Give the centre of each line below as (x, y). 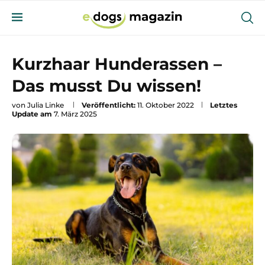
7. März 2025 (75, 114)
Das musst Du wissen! (106, 86)
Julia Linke (46, 105)
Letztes (224, 105)
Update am (32, 114)
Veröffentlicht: (109, 105)
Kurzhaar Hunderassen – (117, 64)
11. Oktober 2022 (166, 105)
